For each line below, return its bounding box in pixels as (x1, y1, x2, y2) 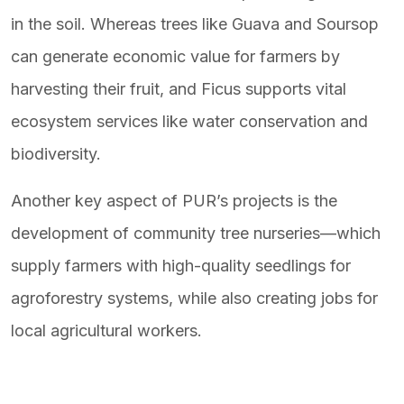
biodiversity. (11, 144, 101, 163)
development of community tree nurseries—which (11, 224, 381, 243)
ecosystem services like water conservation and (11, 112, 368, 131)
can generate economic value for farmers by (11, 47, 340, 66)
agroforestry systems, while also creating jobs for (11, 289, 378, 308)
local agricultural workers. (11, 321, 202, 340)
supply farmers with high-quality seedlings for (11, 256, 351, 275)
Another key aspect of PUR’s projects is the (11, 191, 337, 210)
